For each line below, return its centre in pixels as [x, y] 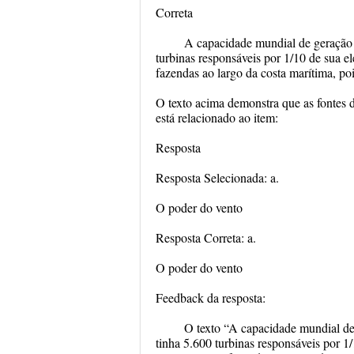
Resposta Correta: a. [206, 237]
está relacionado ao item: [217, 117]
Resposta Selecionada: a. [217, 177]
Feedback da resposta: [211, 298]
